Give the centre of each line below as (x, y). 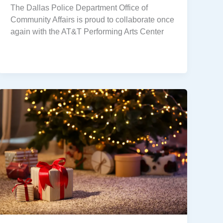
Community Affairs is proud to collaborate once (93, 19)
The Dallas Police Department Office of (79, 7)
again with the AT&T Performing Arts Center (87, 31)
